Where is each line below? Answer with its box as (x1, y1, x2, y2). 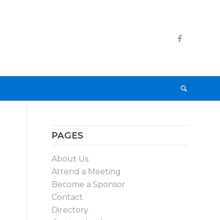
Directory (52, 205, 89, 215)
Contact (52, 192, 83, 202)
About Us (52, 154, 89, 164)
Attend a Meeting (52, 167, 121, 176)
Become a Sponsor (52, 180, 126, 189)
